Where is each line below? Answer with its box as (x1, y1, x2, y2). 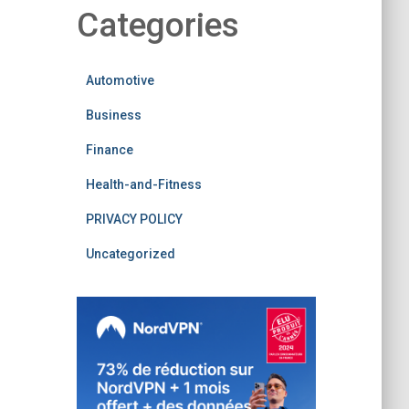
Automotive (85, 73, 154, 88)
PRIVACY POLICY (85, 212, 183, 226)
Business (85, 108, 142, 122)
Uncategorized (85, 246, 175, 261)
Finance (85, 142, 133, 157)
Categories (76, 5, 239, 45)
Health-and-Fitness (85, 177, 202, 192)
